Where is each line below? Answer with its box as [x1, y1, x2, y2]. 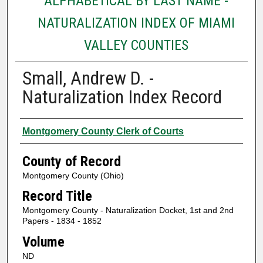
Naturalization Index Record [22, 85, 222, 108]
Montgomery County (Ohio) [22, 170, 124, 180]
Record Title [22, 188, 92, 205]
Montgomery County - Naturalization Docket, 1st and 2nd [22, 205, 234, 215]
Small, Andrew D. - [22, 66, 154, 89]
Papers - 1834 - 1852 [22, 216, 102, 226]
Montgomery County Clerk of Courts [22, 126, 184, 136]
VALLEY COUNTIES [83, 36, 188, 53]
